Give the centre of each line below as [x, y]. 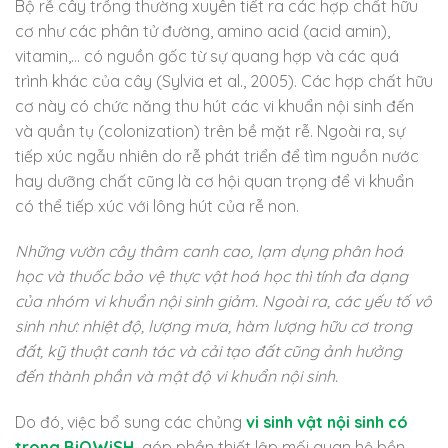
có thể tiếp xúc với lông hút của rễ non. [157, 205]
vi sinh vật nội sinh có [327, 422]
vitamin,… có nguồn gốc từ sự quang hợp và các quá [207, 55]
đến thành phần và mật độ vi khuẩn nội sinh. [176, 376]
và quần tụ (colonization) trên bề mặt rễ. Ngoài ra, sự [210, 130]
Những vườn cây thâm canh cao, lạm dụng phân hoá [209, 251]
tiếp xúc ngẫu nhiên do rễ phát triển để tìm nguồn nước [217, 155]
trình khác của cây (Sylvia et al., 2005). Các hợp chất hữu [224, 80]
